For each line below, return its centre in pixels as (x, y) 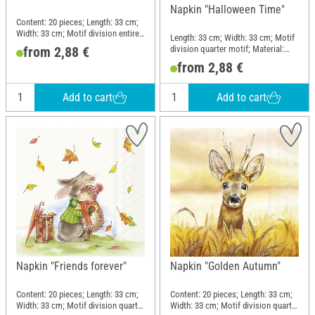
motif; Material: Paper (55, 44)
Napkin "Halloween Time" (227, 10)
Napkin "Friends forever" (71, 266)
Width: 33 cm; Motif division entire (78, 33)
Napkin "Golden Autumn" (225, 266)
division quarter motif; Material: (227, 49)
